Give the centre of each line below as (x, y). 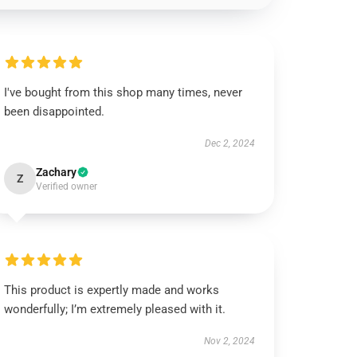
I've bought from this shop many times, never (124, 92)
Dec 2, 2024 (229, 143)
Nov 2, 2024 (229, 341)
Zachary (57, 172)
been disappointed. (55, 112)
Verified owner (67, 186)
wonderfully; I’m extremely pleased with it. (115, 309)
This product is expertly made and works (112, 290)
